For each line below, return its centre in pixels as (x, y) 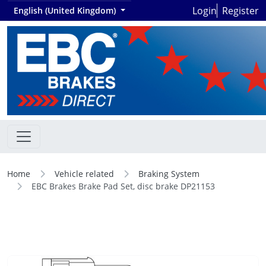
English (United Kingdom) (66, 10)
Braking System (169, 174)
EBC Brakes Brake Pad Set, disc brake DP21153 (123, 186)
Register (240, 10)
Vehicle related (84, 174)
